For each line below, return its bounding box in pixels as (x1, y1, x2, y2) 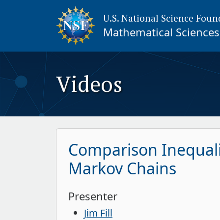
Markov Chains (68, 157, 176, 179)
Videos (56, 69, 122, 98)
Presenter (68, 188, 117, 203)
